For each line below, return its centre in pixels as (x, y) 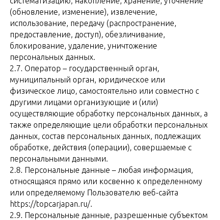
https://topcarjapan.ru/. (51, 204)
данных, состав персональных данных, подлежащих (105, 136)
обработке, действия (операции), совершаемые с (101, 147)
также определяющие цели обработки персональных (109, 125)
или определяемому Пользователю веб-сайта (94, 192)
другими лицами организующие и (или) (84, 102)
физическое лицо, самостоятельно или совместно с (104, 91)
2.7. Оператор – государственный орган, (84, 68)
